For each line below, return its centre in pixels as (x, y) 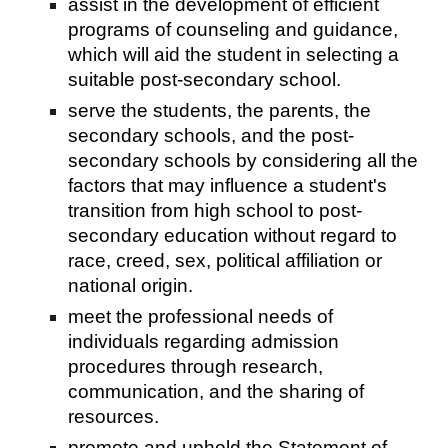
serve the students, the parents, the (220, 110)
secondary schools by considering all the (243, 160)
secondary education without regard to (233, 235)
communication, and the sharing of (216, 391)
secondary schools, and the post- (211, 135)
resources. (114, 416)
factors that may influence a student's (228, 185)
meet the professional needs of (201, 316)
